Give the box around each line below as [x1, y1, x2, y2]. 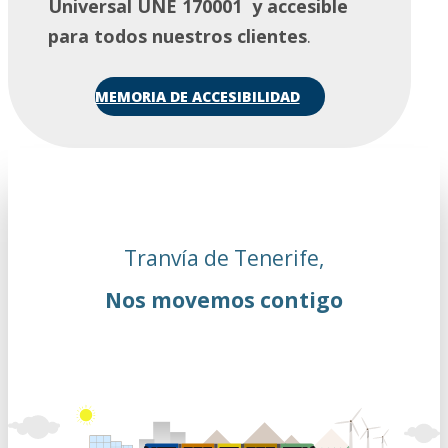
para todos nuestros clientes [48, 24, 307, 49]
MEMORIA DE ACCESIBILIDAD [94, 87, 300, 107]
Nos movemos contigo [105, 286, 343, 315]
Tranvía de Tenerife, [124, 243, 324, 272]
